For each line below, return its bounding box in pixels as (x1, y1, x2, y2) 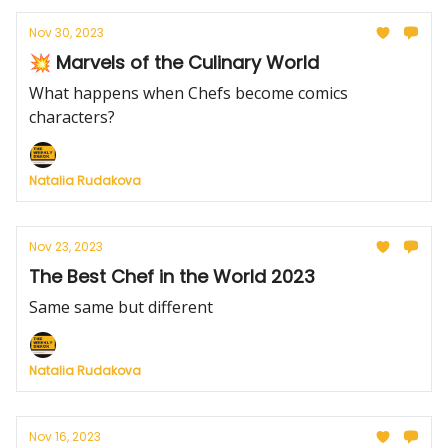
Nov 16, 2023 (29, 428, 101, 445)
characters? (29, 106, 115, 128)
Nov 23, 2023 (29, 238, 103, 255)
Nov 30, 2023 (29, 24, 104, 41)
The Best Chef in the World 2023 (29, 264, 315, 289)
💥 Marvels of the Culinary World (29, 50, 319, 75)
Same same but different (29, 296, 213, 318)
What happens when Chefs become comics (29, 82, 348, 104)
